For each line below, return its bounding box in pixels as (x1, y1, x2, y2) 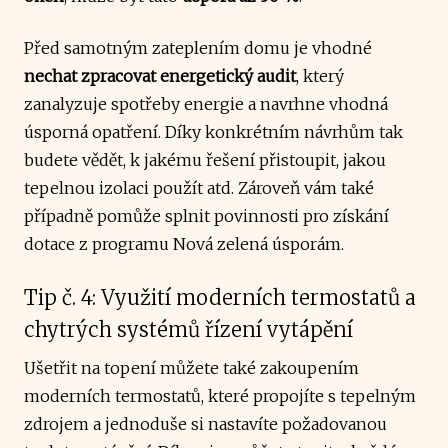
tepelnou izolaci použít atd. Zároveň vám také (24, 177, 374, 198)
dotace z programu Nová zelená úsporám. (24, 233, 344, 254)
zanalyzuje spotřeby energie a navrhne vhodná (24, 93, 388, 114)
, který (296, 65, 344, 86)
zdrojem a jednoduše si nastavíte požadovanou (24, 413, 387, 434)
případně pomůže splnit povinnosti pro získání (24, 205, 389, 226)
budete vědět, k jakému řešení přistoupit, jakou (24, 149, 386, 170)
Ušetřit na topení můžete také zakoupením (24, 357, 359, 378)
